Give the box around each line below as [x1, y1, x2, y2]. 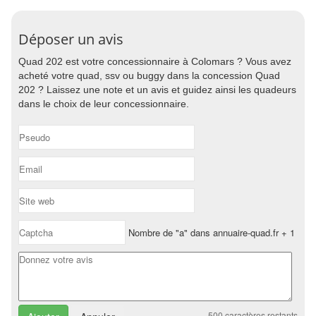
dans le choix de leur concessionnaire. [18, 98, 189, 109]
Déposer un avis [18, 30, 123, 49]
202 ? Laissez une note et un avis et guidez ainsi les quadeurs [18, 84, 296, 95]
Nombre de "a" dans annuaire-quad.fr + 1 [126, 226, 295, 239]
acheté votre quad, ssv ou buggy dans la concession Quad [18, 70, 280, 81]
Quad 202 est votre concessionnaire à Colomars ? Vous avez [18, 56, 291, 67]
